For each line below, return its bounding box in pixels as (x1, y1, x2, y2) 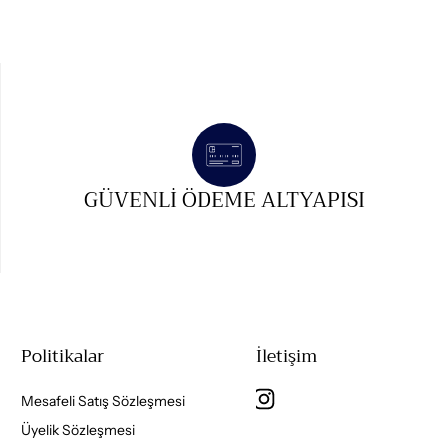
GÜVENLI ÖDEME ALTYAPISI (83, 181, 365, 218)
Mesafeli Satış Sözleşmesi (21, 391, 186, 410)
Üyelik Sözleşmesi (21, 420, 136, 439)
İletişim (255, 340, 317, 371)
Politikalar (21, 340, 105, 371)
